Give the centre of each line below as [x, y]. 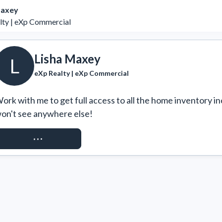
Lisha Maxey [67, 58]
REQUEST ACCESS [38, 139]
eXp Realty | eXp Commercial [82, 73]
